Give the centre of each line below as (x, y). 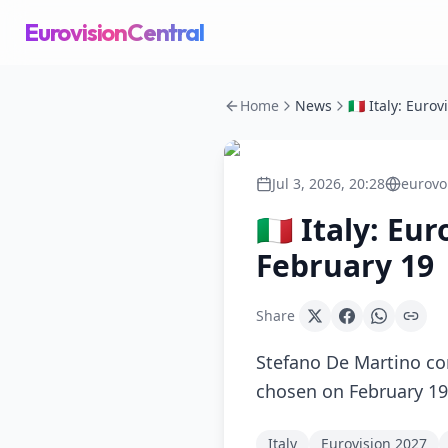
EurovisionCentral (114, 32)
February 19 (345, 265)
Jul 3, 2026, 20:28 (328, 183)
